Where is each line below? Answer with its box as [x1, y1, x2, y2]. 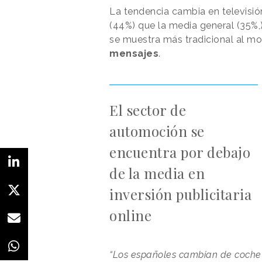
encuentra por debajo [109, 142, 250, 161]
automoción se [109, 121, 205, 140]
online [109, 205, 151, 225]
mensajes [109, 47, 158, 59]
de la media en [109, 163, 205, 182]
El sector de [109, 100, 186, 119]
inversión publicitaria [109, 184, 251, 204]
